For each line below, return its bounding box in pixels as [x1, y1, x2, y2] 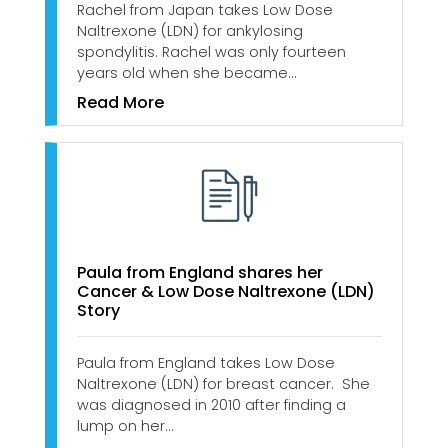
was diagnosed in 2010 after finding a [77, 395, 346, 416]
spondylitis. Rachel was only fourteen [77, 41, 346, 62]
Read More [77, 90, 164, 114]
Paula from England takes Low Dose [77, 353, 335, 374]
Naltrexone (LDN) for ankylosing [77, 20, 303, 41]
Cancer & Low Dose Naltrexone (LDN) [77, 280, 375, 304]
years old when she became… [77, 62, 296, 83]
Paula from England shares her [77, 261, 323, 285]
